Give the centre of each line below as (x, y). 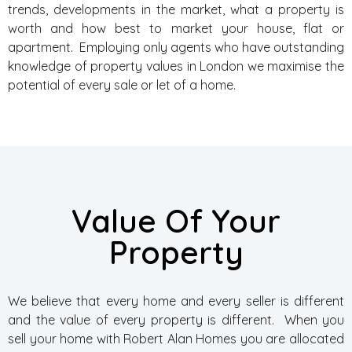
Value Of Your (176, 221)
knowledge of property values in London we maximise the (176, 66)
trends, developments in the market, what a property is (176, 9)
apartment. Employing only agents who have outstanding (176, 47)
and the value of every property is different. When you (176, 320)
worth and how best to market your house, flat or (176, 28)
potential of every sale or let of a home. (122, 85)
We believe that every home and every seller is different (176, 301)
